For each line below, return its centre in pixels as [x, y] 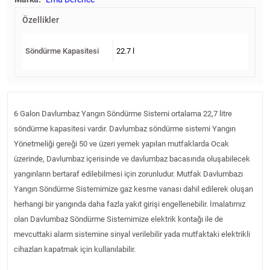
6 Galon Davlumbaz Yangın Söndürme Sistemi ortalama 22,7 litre [123, 113]
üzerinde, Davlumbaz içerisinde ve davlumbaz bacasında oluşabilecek [132, 159]
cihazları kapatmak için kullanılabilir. [75, 249]
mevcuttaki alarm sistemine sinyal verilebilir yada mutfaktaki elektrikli [132, 234]
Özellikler [41, 20]
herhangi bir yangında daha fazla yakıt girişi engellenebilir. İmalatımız [130, 204]
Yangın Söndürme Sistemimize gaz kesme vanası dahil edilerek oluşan [133, 189]
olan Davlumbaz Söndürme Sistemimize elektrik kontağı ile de [118, 219]
